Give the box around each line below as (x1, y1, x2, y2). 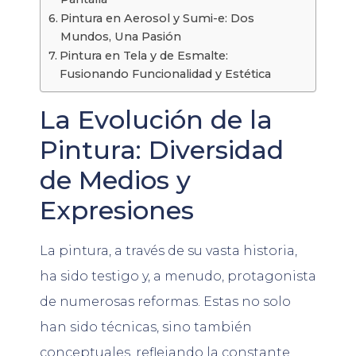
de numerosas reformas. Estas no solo (40, 293, 291, 309)
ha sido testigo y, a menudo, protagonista (40, 268, 316, 284)
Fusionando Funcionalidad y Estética (59, 66, 271, 81)
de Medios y (40, 164, 191, 195)
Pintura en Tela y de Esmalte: (59, 48, 228, 63)
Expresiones (40, 194, 194, 226)
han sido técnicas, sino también (40, 319, 252, 335)
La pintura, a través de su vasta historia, (40, 242, 297, 258)
